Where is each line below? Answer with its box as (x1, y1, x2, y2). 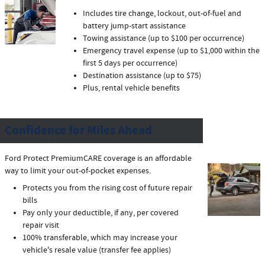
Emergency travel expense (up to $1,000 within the (82, 45, 260, 56)
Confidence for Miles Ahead (5, 122, 152, 139)
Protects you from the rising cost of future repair (22, 182, 192, 193)
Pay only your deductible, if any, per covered (22, 207, 179, 218)
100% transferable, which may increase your (22, 232, 177, 243)
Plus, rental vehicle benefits (82, 82, 180, 93)
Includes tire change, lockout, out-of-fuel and (82, 8, 241, 19)
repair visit (22, 219, 59, 231)
